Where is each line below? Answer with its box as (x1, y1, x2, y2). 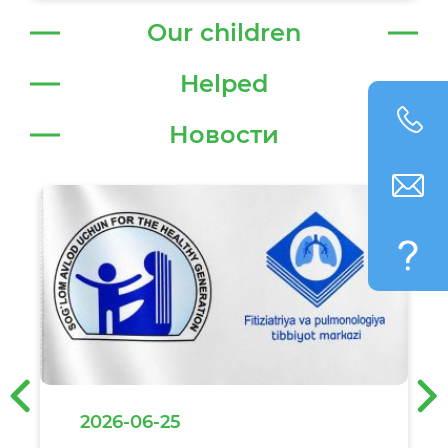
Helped (180, 69, 268, 98)
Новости (169, 120, 279, 149)
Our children (147, 18, 301, 47)
